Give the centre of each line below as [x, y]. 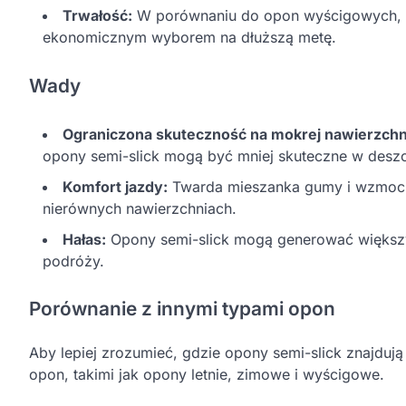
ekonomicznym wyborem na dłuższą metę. [189, 37]
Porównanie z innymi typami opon [182, 309]
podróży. [73, 261]
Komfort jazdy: [115, 186]
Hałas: [84, 239]
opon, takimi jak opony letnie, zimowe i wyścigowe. [207, 375]
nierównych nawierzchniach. [140, 208]
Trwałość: [97, 15]
